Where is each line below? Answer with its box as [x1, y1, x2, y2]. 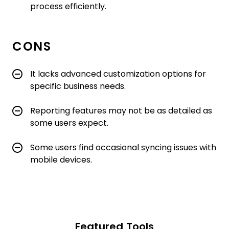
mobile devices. [30, 155, 92, 165]
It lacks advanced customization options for [30, 70, 206, 79]
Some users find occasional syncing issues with [30, 143, 216, 152]
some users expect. [30, 119, 108, 128]
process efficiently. [30, 2, 106, 11]
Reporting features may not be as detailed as [30, 106, 212, 116]
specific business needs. [30, 82, 126, 91]
